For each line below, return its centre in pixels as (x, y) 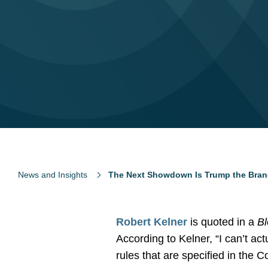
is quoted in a (223, 222)
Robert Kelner (152, 222)
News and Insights (53, 175)
